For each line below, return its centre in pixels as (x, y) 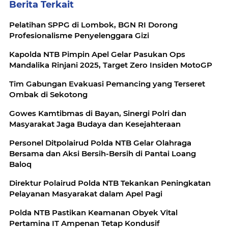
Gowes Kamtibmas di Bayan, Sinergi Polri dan (98, 113)
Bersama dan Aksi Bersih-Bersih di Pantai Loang (103, 153)
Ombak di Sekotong (48, 94)
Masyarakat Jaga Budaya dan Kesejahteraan (95, 124)
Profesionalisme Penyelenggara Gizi (79, 35)
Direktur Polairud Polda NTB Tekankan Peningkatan (110, 183)
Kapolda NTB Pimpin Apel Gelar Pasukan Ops (97, 54)
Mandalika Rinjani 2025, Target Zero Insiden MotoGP (111, 65)
